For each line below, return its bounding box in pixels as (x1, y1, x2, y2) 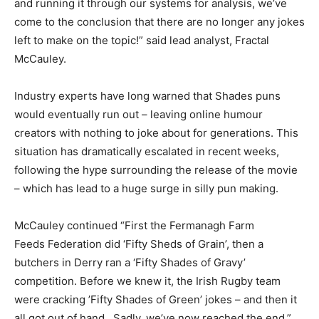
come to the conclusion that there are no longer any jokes (14, 15, 305, 29)
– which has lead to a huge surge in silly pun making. (14, 182, 278, 196)
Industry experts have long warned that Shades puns (14, 89, 281, 103)
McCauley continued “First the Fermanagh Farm (14, 219, 254, 233)
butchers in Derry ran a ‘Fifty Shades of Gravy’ (14, 256, 246, 270)
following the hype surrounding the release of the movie (14, 163, 298, 177)
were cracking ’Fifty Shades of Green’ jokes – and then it (14, 293, 297, 307)
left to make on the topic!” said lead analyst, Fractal (14, 33, 269, 48)
